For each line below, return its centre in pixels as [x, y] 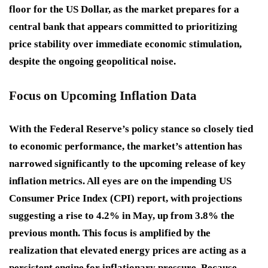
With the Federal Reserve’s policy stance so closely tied [131, 129]
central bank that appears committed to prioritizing [123, 27]
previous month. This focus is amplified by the [110, 233]
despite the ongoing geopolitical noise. [92, 62]
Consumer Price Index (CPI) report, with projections [126, 199]
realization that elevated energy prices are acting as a [128, 251]
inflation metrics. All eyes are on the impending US [120, 181]
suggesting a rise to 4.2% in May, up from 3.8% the [122, 216]
